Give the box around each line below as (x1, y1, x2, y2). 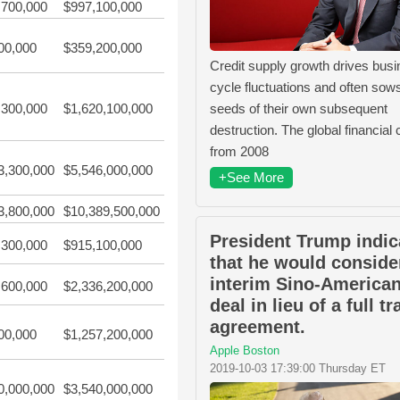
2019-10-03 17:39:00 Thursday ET (210, 361, 386, 375)
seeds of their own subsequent (210, 100, 387, 116)
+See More (219, 169, 284, 185)
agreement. (210, 316, 305, 337)
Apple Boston (210, 343, 279, 357)
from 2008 (210, 143, 269, 159)
